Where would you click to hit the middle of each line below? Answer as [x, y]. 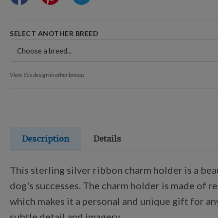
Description [45, 139]
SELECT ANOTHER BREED [54, 33]
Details [107, 139]
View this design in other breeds [47, 75]
